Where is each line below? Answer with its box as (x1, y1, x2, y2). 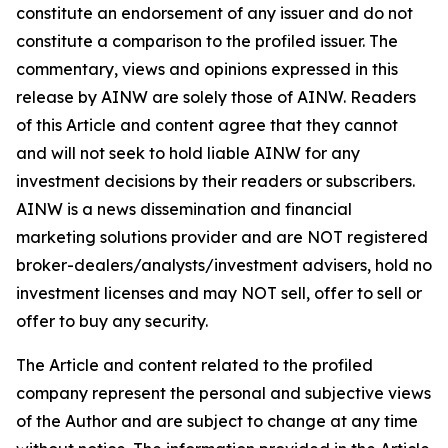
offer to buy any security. (16, 311, 208, 331)
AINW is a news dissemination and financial (16, 199, 352, 219)
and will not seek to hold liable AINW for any (16, 143, 360, 163)
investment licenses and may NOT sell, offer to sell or (16, 283, 422, 303)
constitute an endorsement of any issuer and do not (16, 3, 413, 23)
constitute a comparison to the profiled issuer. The (16, 31, 398, 51)
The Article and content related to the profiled (16, 355, 373, 375)
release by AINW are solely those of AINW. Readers (16, 87, 416, 107)
